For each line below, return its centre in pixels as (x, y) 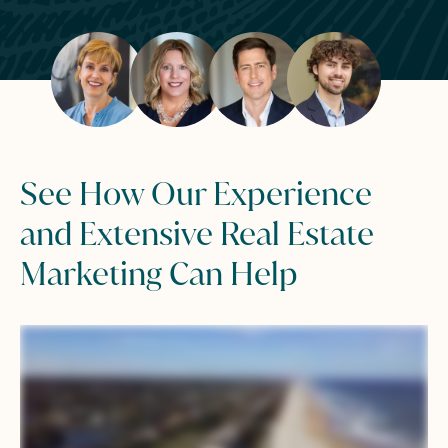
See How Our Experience (195, 193)
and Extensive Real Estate (196, 233)
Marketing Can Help (158, 273)
